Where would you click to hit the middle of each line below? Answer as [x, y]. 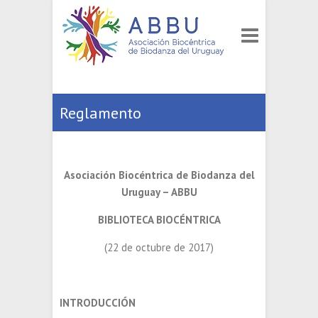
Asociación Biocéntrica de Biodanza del [159, 175]
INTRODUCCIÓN [98, 303]
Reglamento [100, 113]
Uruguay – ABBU [159, 192]
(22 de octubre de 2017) [159, 247]
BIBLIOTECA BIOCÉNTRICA [159, 220]
